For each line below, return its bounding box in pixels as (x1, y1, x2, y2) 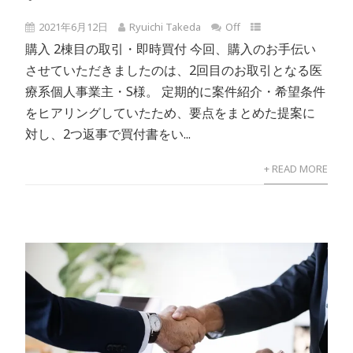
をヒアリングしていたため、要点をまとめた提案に (25, 104, 316, 122)
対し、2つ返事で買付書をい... (25, 125, 191, 143)
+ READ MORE (263, 162, 328, 176)
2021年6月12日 (39, 20, 109, 35)
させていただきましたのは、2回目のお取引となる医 (25, 61, 323, 80)
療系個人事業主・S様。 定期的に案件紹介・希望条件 (25, 83, 326, 101)
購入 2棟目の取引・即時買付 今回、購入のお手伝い (25, 40, 317, 58)
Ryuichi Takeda (129, 20, 202, 35)
